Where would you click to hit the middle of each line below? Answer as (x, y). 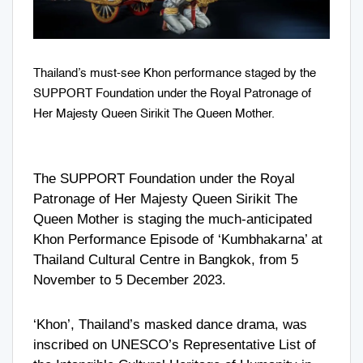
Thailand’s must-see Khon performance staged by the (175, 73)
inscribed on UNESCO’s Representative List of (175, 344)
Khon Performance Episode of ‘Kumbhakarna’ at (178, 239)
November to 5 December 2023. (130, 280)
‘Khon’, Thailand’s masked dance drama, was (170, 324)
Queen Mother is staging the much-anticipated (173, 219)
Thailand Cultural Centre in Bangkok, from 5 (166, 259)
